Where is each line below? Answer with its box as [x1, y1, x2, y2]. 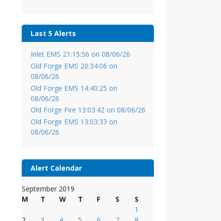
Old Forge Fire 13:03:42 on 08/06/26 [30, 105, 146, 115]
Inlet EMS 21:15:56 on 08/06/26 [30, 49, 130, 59]
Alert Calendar [30, 163, 82, 173]
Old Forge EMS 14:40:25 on [30, 83, 117, 93]
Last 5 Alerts [30, 29, 76, 38]
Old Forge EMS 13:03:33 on [30, 117, 117, 127]
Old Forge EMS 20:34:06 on [30, 61, 117, 71]
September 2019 [22, 184, 74, 193]
